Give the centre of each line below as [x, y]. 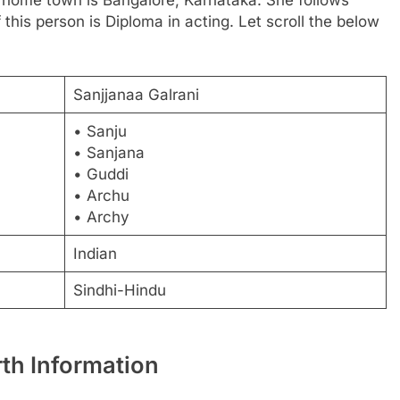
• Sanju [100, 132]
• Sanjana [108, 153]
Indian [95, 254]
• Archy [101, 217]
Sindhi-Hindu [119, 291]
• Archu [101, 196]
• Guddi [100, 175]
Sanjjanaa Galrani [136, 95]
